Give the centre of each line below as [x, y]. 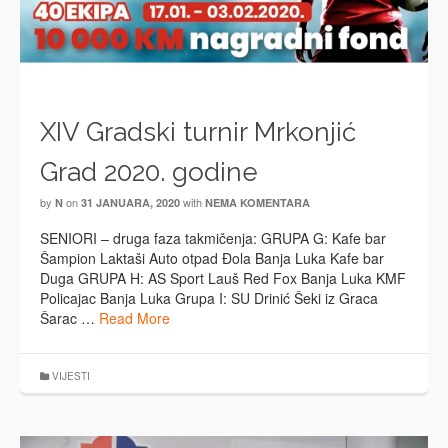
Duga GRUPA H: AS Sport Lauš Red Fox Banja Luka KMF [223, 278]
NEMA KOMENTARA [257, 203]
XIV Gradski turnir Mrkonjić [198, 132]
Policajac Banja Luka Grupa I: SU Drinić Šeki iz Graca [209, 298]
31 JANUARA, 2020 [130, 203]
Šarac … [69, 318]
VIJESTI [71, 376]
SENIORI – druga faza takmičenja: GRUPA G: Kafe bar [213, 238]
